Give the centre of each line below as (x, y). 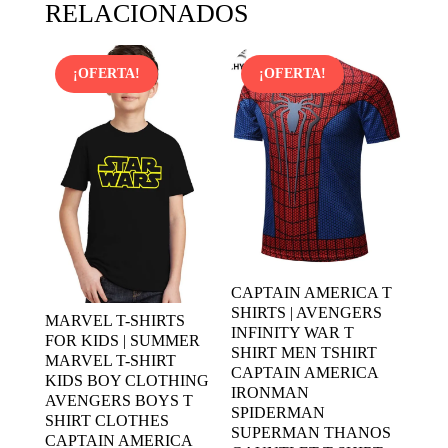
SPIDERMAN (278, 412)
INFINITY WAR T (293, 332)
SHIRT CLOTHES (106, 421)
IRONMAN (270, 392)
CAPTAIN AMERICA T (312, 292)
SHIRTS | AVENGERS (307, 312)
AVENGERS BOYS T (118, 401)
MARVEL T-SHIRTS (114, 321)
